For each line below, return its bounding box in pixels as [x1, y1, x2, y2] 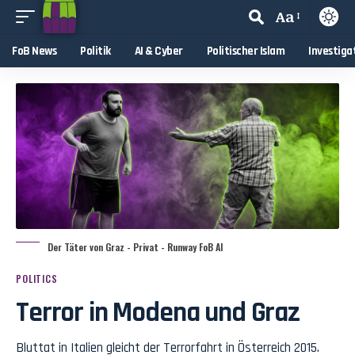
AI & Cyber [134, 43, 183, 59]
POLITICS [16, 271, 58, 285]
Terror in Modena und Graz [16, 294, 300, 330]
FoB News [12, 43, 56, 59]
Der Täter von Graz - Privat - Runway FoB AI [48, 239, 223, 254]
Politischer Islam [206, 43, 284, 59]
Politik [80, 43, 111, 59]
